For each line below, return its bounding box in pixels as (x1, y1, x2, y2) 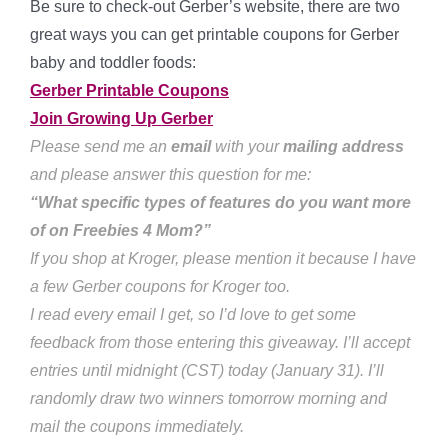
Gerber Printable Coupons (30, 82, 229, 99)
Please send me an (30, 138, 171, 155)
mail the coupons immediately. (30, 418, 244, 435)
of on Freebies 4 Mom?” (30, 222, 211, 239)
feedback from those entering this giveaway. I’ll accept (30, 334, 410, 351)
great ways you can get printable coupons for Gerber (30, 26, 399, 43)
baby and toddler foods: (30, 54, 196, 71)
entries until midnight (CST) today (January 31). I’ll (30, 362, 384, 379)
